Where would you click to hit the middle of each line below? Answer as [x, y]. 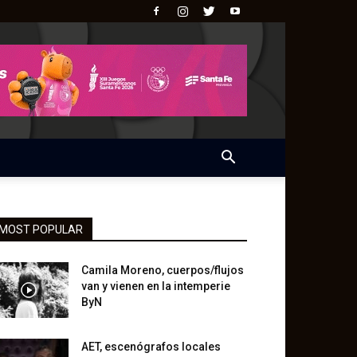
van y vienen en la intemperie [156, 286]
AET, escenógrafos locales [151, 347]
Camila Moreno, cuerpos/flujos [163, 270]
